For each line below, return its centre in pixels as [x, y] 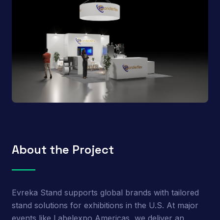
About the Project [63, 149]
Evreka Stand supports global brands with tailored [105, 192]
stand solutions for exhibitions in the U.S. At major [105, 205]
